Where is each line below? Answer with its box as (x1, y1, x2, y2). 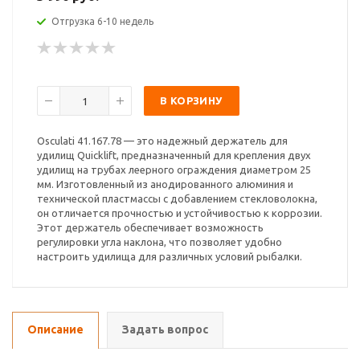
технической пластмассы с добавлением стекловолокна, (37, 193, 317, 204)
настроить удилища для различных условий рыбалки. (37, 251, 302, 262)
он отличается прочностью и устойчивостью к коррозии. (37, 207, 322, 219)
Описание (27, 323, 84, 336)
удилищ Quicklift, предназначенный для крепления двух (37, 149, 311, 161)
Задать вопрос (122, 323, 208, 336)
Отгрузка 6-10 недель (51, 16, 153, 27)
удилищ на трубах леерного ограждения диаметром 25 (37, 164, 311, 175)
